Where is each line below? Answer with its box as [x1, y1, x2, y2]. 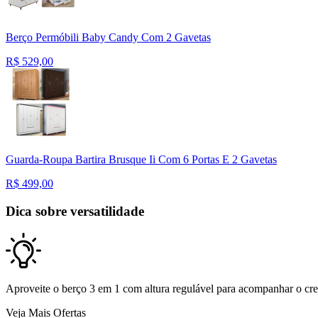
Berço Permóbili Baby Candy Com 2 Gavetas [6, 31, 211, 44]
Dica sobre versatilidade [6, 203, 144, 219]
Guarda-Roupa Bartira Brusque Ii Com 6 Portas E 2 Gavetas [6, 153, 277, 166]
